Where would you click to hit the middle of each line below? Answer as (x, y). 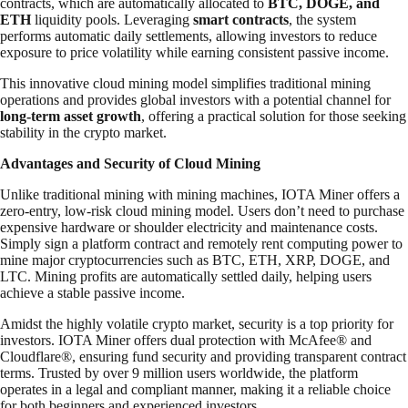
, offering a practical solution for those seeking (274, 117)
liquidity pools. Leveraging (112, 20)
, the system (322, 20)
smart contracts (241, 20)
